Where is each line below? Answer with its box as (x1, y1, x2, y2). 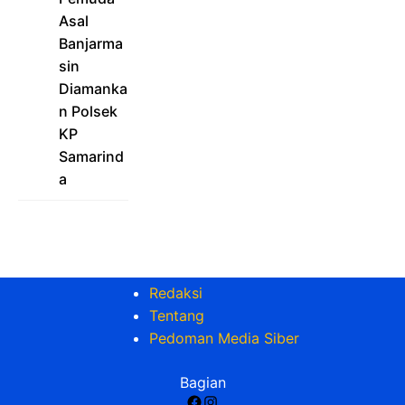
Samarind (59, 147, 124, 166)
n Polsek (59, 102, 118, 121)
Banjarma (59, 34, 123, 53)
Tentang (149, 306, 204, 325)
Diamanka (59, 80, 127, 99)
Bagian (179, 373, 226, 392)
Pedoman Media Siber (149, 329, 299, 348)
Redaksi (149, 284, 202, 303)
